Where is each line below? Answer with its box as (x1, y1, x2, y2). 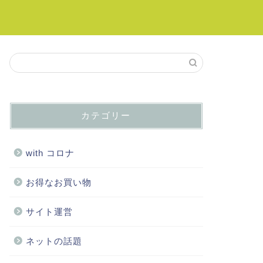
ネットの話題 (25, 236, 82, 246)
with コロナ (25, 148, 75, 158)
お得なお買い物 (25, 177, 92, 187)
